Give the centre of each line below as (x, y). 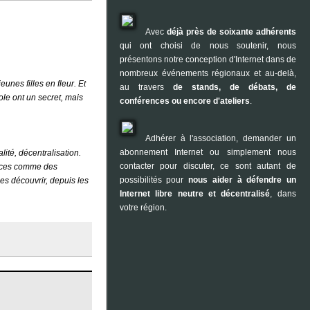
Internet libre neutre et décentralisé (195, 194)
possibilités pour (154, 180)
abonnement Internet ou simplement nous (208, 152)
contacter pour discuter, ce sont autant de (208, 166)
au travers (146, 87)
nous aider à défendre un (242, 180)
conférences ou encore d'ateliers (184, 101)
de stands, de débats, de (234, 87)
